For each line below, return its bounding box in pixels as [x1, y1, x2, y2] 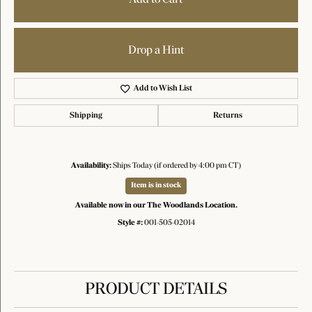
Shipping [69, 111, 102, 120]
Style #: [117, 219, 143, 227]
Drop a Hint [128, 44, 184, 56]
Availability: [71, 162, 111, 170]
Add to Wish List [134, 84, 193, 93]
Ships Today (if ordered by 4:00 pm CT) [113, 162, 241, 170]
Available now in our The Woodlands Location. [75, 201, 237, 210]
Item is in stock [131, 182, 181, 189]
